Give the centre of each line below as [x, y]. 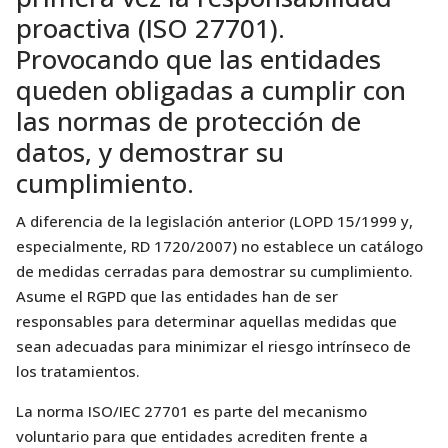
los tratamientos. [78, 371]
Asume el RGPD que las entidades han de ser [177, 296]
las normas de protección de [188, 121]
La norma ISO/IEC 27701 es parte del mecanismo [191, 411]
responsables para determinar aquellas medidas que [206, 321]
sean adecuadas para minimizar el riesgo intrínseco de [213, 346]
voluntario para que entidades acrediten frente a [192, 436]
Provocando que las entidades [198, 59]
